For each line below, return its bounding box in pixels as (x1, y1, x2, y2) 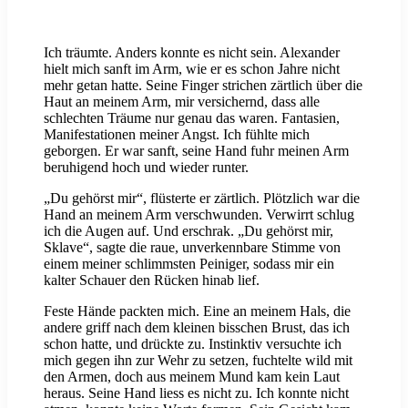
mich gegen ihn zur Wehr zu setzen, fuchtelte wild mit (44, 352, 352, 369)
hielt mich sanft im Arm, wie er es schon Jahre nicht (44, 61, 340, 77)
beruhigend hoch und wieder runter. (44, 159, 249, 176)
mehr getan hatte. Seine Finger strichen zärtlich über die (44, 77, 362, 94)
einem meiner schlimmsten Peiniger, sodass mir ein (44, 256, 334, 272)
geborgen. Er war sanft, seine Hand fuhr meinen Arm (44, 143, 349, 159)
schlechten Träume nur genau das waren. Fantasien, (44, 110, 340, 127)
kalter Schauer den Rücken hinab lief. (44, 272, 260, 289)
